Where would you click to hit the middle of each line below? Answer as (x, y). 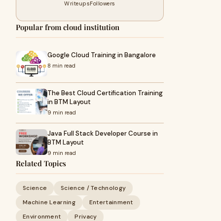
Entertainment (111, 202)
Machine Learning (49, 202)
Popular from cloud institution (68, 27)
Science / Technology (93, 188)
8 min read (61, 66)
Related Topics (41, 163)
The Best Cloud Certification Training (105, 93)
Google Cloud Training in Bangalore (102, 55)
